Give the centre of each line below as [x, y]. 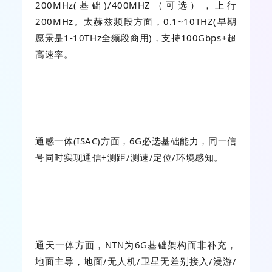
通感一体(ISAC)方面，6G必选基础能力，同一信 [136, 141]
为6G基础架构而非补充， [180, 244]
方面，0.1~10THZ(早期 [185, 21]
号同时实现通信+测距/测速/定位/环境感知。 [129, 158]
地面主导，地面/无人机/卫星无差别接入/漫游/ [136, 261]
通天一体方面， [70, 244]
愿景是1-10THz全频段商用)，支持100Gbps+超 [136, 37]
